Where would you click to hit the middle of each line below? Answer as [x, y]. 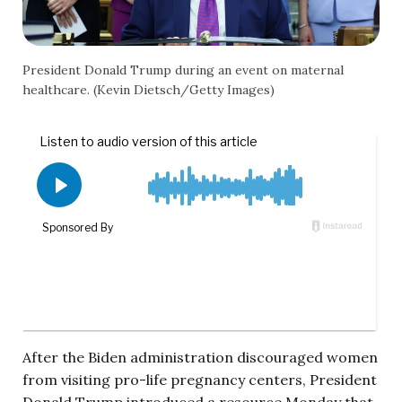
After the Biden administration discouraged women [200, 357]
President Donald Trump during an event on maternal [183, 70]
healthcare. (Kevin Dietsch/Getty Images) [149, 89]
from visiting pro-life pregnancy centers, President [200, 379]
